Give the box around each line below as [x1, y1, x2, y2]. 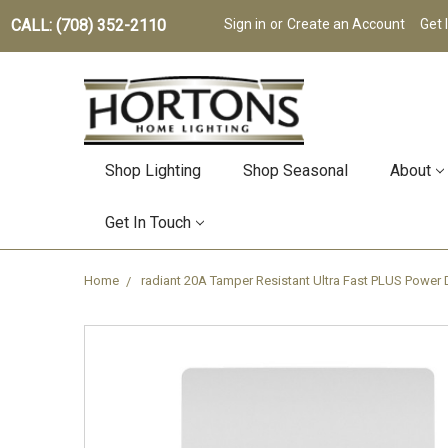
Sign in [223, 16, 266, 32]
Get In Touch [105, 213, 191, 233]
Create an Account [286, 16, 405, 32]
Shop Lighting [105, 161, 201, 181]
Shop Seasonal [243, 161, 348, 181]
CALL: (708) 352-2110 [10, 16, 166, 35]
